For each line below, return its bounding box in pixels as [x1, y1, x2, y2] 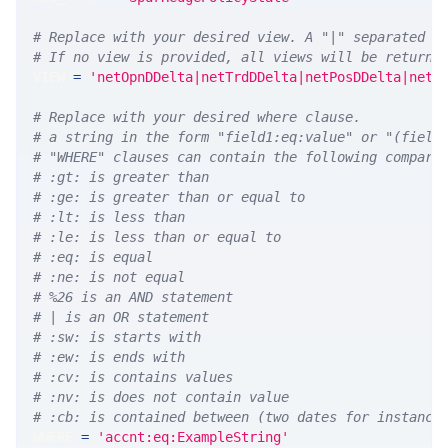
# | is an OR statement [33, 309, 209, 326]
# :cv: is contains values [33, 369, 233, 386]
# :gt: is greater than [33, 169, 209, 186]
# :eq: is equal [33, 249, 153, 266]
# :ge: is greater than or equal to [33, 189, 305, 206]
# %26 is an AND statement [33, 289, 233, 306]
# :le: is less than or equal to [33, 229, 281, 246]
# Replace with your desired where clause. [33, 109, 361, 126]
